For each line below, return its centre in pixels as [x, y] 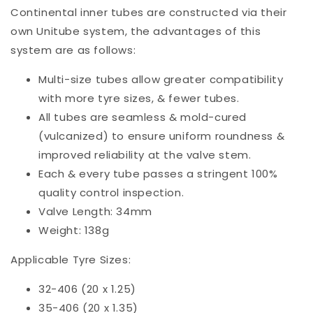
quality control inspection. [111, 193]
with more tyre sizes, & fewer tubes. [139, 99]
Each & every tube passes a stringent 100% [158, 174]
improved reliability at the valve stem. [145, 155]
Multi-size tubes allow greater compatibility [161, 80]
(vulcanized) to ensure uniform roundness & [162, 136]
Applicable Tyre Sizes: [71, 260]
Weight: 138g [74, 231]
